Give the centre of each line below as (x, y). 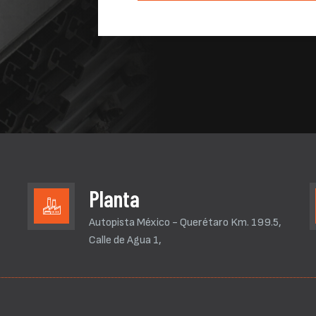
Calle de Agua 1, (126, 240)
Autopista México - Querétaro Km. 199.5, (186, 223)
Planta (115, 198)
